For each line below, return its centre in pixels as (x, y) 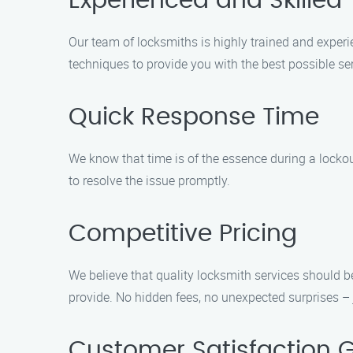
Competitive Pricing (183, 234)
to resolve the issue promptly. (149, 180)
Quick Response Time (194, 117)
